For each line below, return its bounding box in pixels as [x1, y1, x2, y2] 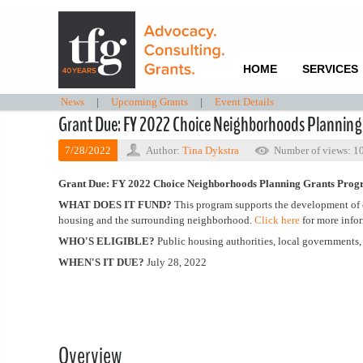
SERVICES [301, 62, 358, 75]
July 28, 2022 [144, 256, 207, 268]
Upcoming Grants [110, 96, 188, 108]
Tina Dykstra [182, 144, 239, 156]
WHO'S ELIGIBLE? [58, 235, 155, 247]
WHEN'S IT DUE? [58, 256, 144, 268]
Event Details [214, 96, 274, 108]
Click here [254, 214, 300, 226]
